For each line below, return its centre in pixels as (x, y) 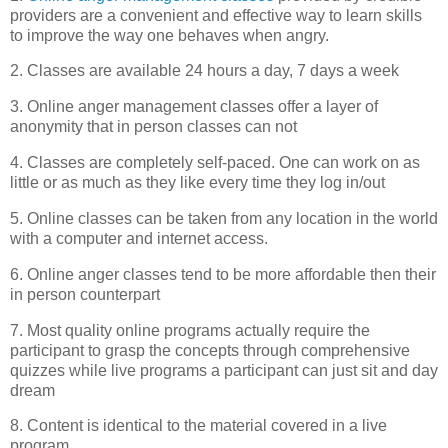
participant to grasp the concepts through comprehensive (210, 350)
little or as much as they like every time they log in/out (197, 183)
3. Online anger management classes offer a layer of (194, 107)
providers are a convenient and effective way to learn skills (216, 15)
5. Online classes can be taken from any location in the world (224, 218)
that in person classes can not (190, 127)
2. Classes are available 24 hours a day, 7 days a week (204, 71)
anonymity (46, 127)
